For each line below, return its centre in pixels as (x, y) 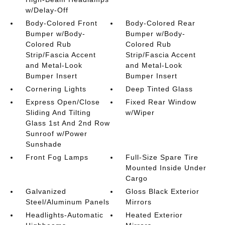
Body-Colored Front (61, 23)
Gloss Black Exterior (163, 191)
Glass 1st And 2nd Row (68, 123)
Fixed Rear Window (161, 102)
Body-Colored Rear (161, 23)
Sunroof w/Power (56, 134)
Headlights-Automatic (64, 215)
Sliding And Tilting (58, 113)
